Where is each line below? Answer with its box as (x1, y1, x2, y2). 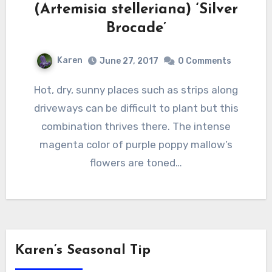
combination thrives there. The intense (41, 120, 231, 133)
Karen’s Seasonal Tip (15, 243, 151, 258)
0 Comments (177, 56, 231, 67)
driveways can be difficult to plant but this (33, 102, 239, 115)
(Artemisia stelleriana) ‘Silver (34, 2, 238, 18)
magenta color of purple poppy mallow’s (39, 138, 233, 151)
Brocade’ (106, 21, 166, 36)
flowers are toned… (90, 157, 182, 169)
